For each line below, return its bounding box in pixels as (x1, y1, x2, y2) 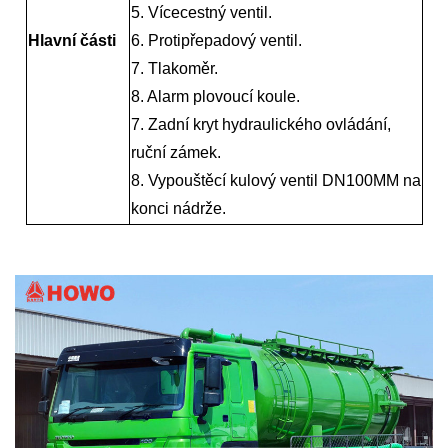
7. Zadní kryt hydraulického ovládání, (130, 115, 391, 133)
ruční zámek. (130, 143, 221, 161)
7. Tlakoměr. (130, 59, 218, 77)
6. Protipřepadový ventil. (130, 31, 302, 49)
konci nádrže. (130, 199, 226, 217)
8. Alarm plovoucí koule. (130, 87, 300, 105)
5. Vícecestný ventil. (130, 3, 272, 21)
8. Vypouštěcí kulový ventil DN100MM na (130, 171, 421, 189)
